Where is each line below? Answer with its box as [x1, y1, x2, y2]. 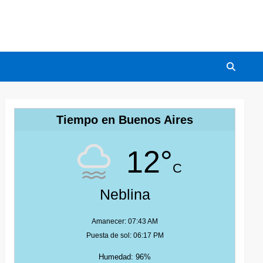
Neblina [99, 186, 150, 203]
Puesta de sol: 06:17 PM [86, 231, 164, 240]
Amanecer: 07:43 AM [92, 217, 159, 225]
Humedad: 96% [99, 252, 151, 261]
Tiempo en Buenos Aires [56, 113, 194, 126]
